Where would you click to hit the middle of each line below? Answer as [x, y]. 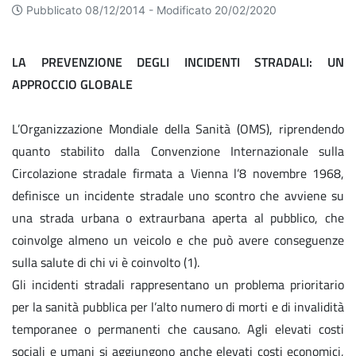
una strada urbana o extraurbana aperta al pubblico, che [178, 217]
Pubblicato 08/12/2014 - [91, 10]
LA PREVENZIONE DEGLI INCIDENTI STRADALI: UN [178, 62]
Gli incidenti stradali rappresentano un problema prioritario [178, 284]
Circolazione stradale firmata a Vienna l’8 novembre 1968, [178, 173]
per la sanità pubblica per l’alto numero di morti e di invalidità [178, 306]
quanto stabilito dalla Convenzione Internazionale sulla [178, 151]
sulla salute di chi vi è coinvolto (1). [106, 262]
